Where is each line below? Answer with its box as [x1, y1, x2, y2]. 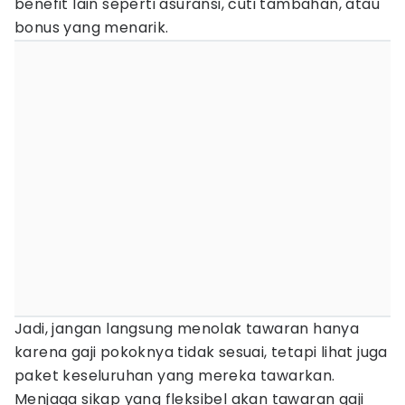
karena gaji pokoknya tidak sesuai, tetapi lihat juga [14, 342, 388, 363]
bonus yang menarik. [14, 17, 169, 38]
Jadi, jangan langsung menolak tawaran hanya [14, 318, 360, 339]
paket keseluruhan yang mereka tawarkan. [14, 365, 335, 386]
